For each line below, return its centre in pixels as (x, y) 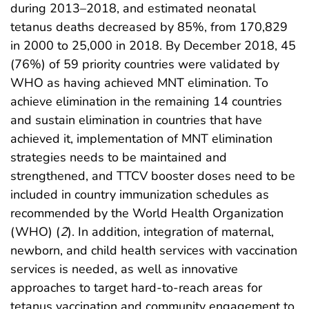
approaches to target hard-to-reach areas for (136, 287)
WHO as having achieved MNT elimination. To (139, 82)
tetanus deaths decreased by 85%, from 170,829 (149, 27)
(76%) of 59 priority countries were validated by (145, 64)
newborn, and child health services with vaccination (154, 250)
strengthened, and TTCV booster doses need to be (153, 176)
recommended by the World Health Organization (147, 213)
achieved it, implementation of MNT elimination (141, 138)
